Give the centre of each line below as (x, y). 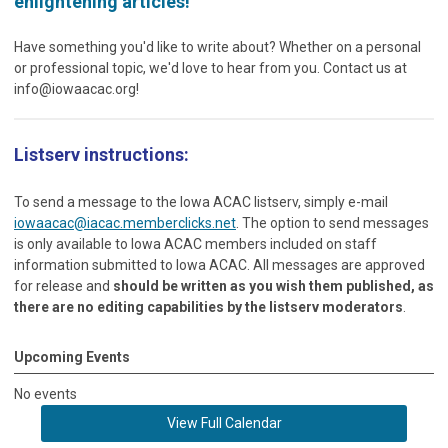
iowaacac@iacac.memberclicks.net (125, 222)
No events (45, 393)
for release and (63, 285)
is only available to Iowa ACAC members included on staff (195, 243)
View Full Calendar (224, 422)
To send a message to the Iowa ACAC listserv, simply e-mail (201, 201)
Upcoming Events (72, 356)
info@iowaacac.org (75, 88)
